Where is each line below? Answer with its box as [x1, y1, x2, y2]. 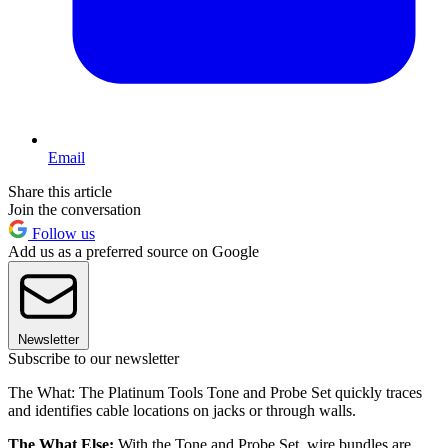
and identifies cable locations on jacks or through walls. [8, 402, 356, 420]
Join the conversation [8, 201, 141, 219]
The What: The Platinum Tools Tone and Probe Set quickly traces [8, 384, 422, 402]
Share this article [8, 183, 112, 201]
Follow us [28, 225, 95, 243]
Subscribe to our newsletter [8, 350, 179, 368]
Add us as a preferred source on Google [8, 243, 259, 261]
